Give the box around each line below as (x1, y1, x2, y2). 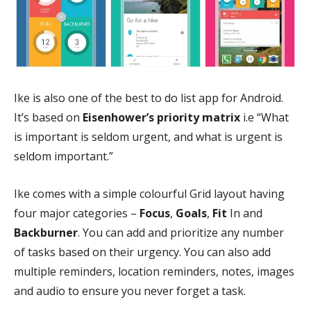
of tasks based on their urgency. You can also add (14, 244, 271, 260)
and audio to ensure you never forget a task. (14, 283, 246, 299)
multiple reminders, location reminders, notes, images (14, 264, 294, 279)
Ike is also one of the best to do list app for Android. (14, 90, 283, 106)
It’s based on (14, 110, 83, 125)
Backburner (14, 225, 78, 240)
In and (227, 205, 262, 221)
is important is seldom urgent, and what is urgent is (14, 129, 283, 144)
